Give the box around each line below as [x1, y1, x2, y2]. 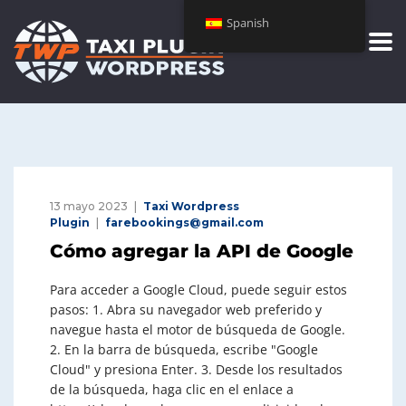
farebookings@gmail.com [105, 216, 264, 229]
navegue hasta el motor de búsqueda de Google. [50, 321, 345, 338]
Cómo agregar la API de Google [50, 240, 353, 262]
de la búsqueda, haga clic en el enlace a [50, 381, 294, 398]
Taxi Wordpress [143, 199, 239, 213]
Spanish [227, 15, 270, 31]
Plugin [50, 216, 90, 229]
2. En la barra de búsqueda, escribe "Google [50, 341, 318, 358]
